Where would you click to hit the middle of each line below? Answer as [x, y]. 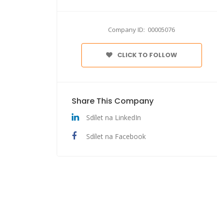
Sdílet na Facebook [116, 136]
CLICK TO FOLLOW [147, 55]
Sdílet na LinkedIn [114, 117]
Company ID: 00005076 [141, 30]
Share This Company [113, 101]
